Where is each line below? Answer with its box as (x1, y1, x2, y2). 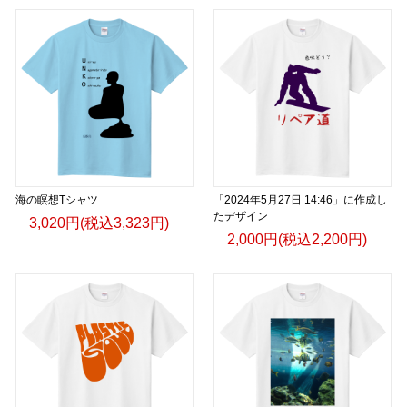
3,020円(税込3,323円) (29, 214, 169, 231)
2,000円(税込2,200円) (227, 231, 367, 247)
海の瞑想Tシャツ (15, 193, 98, 206)
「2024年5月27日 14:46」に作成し (213, 193, 387, 206)
